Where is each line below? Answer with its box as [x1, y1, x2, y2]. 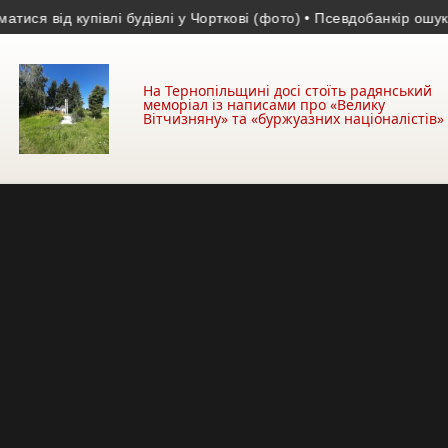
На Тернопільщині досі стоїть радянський [143, 81, 432, 100]
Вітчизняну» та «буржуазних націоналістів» [143, 109, 444, 128]
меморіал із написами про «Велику [143, 95, 385, 114]
